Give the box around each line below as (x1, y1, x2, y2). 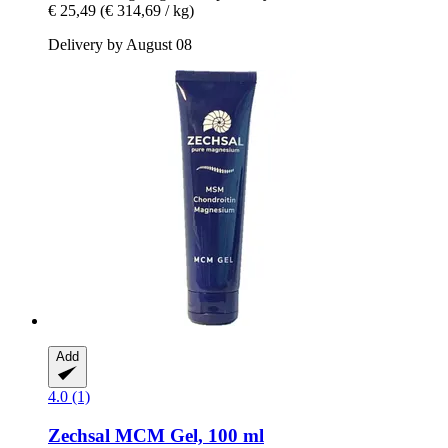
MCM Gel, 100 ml (110, 424, 264, 446)
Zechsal (48, 424, 110, 446)
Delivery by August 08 (48, 35, 192, 53)
